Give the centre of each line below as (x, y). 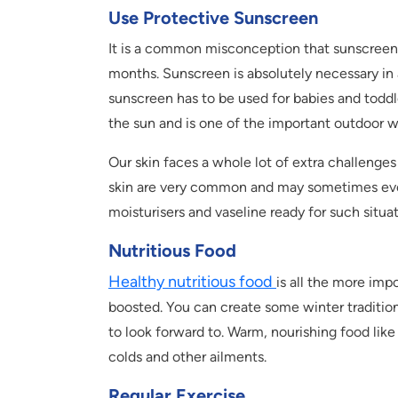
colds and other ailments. (187, 357)
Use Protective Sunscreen (213, 18)
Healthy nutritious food (192, 282)
